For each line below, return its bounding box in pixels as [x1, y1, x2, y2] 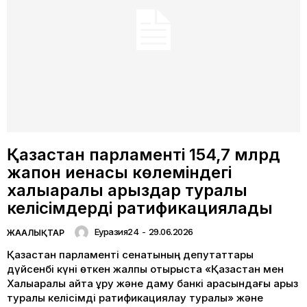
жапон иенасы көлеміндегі [7, 162, 232, 183]
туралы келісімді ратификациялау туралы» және [7, 291, 263, 305]
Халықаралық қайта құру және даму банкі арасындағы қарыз [7, 277, 298, 291]
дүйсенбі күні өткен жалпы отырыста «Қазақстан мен [7, 262, 284, 276]
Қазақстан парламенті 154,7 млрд [7, 145, 280, 165]
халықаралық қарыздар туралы [7, 180, 247, 201]
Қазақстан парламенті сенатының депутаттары [7, 248, 254, 262]
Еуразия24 [94, 225, 138, 237]
